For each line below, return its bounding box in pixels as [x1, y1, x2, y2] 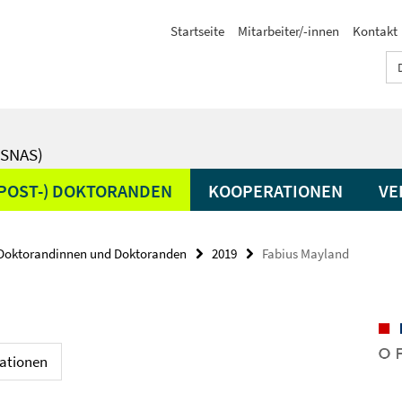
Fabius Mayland [262, 245, 349, 262]
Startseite [170, 22, 224, 39]
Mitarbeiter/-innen [238, 22, 339, 39]
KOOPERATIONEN [208, 179, 343, 202]
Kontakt [353, 22, 398, 39]
